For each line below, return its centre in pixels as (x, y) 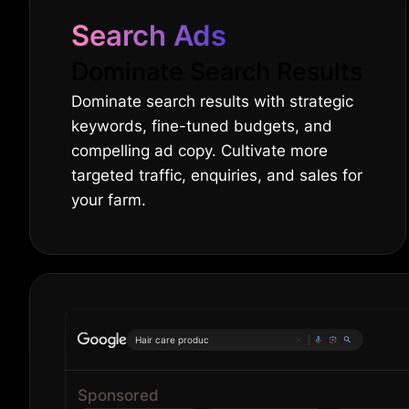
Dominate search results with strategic (212, 101)
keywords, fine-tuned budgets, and (202, 126)
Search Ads (149, 35)
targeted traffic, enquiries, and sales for (217, 175)
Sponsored (119, 395)
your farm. (109, 199)
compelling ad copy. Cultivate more (199, 150)
